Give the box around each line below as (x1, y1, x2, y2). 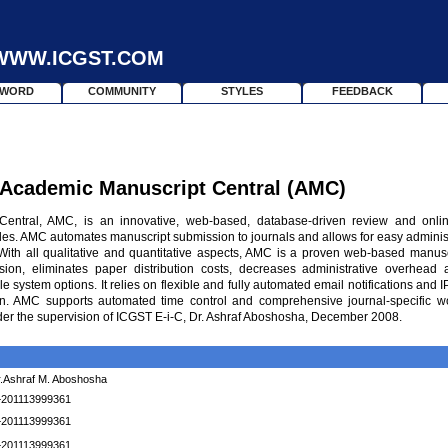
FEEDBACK (331, 85, 393, 97)
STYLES (221, 85, 263, 97)
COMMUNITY (88, 85, 156, 97)
